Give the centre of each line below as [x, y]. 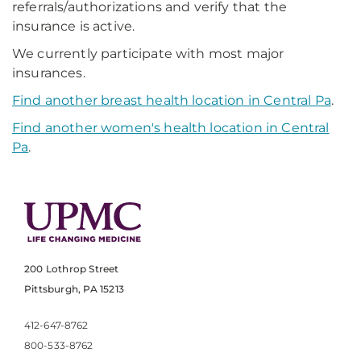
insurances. [49, 73]
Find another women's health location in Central [171, 128]
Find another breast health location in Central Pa [172, 100]
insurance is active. [74, 26]
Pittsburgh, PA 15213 [74, 289]
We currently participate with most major [148, 54]
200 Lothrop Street [72, 269]
